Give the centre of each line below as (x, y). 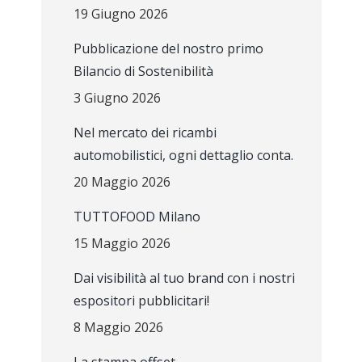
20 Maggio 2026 (122, 182)
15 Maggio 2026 (122, 243)
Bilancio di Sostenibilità (143, 71)
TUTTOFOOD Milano (137, 217)
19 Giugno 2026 (120, 14)
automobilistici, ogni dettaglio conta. (183, 155)
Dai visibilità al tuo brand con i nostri (184, 278)
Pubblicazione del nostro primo (168, 48)
